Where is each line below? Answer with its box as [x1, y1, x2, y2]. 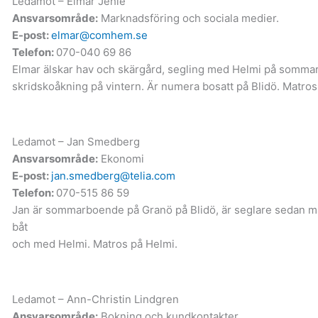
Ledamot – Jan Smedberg [11, 134, 140, 148]
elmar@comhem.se [50, 28, 148, 42]
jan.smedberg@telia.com [50, 168, 175, 182]
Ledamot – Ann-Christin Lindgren [11, 292, 179, 306]
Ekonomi [97, 151, 144, 165]
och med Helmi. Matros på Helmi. [11, 236, 177, 251]
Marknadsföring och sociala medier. [97, 11, 279, 25]
